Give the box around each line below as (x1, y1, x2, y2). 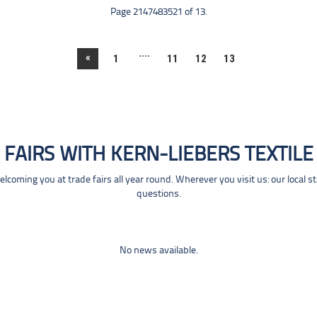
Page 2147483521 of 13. (110, 7, 207, 18)
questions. (136, 189, 181, 200)
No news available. (119, 246, 198, 256)
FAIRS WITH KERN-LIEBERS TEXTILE (4, 145, 313, 166)
